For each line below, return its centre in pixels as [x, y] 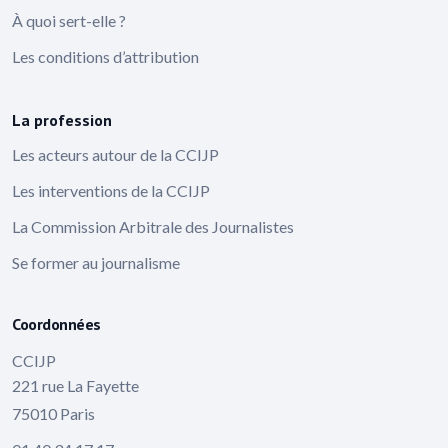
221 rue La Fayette [75, 385]
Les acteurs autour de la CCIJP [115, 154]
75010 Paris [53, 413]
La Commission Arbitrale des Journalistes [153, 226]
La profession [62, 119]
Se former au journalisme [96, 262]
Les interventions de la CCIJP [111, 190]
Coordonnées [56, 323]
